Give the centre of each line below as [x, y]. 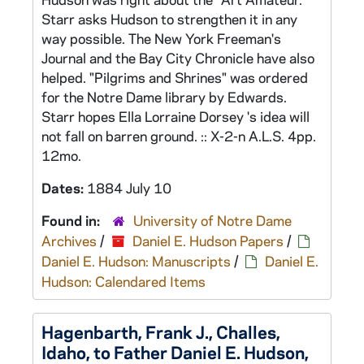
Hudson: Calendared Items [123, 281]
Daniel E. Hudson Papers [208, 240]
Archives [69, 240]
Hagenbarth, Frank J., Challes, [161, 331]
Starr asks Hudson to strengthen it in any [169, 19]
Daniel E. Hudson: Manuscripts [136, 261]
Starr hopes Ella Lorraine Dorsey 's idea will [175, 116]
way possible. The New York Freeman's [161, 38]
